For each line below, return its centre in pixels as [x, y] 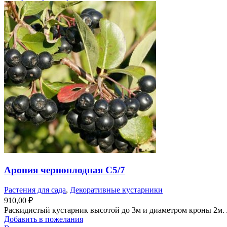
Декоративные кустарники [116, 190]
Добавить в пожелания [44, 219]
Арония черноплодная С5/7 [65, 170]
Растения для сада [35, 190]
